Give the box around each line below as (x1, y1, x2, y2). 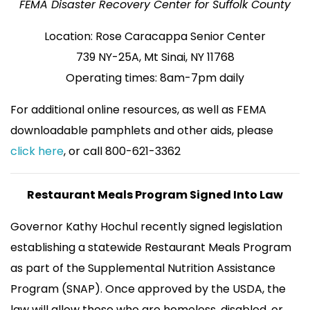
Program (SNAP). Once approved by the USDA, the (10, 280, 286, 297)
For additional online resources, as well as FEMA (10, 101, 266, 118)
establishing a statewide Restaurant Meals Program (10, 239, 291, 255)
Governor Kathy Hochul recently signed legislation (10, 218, 282, 235)
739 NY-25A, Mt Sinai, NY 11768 (75, 48, 235, 65)
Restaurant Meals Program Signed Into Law (27, 186, 283, 203)
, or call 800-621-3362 (64, 143, 181, 159)
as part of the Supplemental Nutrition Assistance (10, 259, 275, 276)
